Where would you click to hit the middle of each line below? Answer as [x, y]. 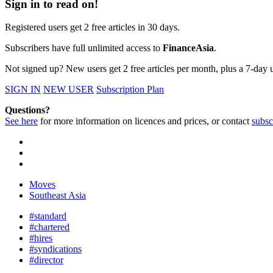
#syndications [55, 249]
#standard [48, 216]
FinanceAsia [188, 48]
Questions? [27, 110]
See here [21, 121]
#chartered [49, 227]
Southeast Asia [58, 196]
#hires [41, 238]
